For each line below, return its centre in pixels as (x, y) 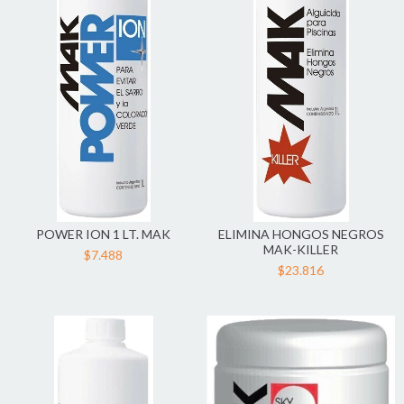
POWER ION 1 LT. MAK (103, 234)
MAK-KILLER (301, 249)
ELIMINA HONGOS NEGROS (301, 234)
